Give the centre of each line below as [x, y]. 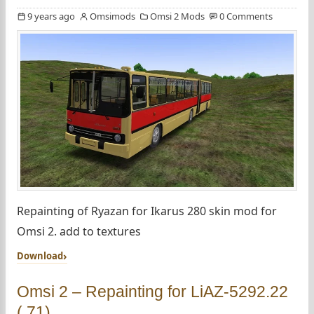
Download [40, 256]
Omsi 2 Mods [177, 16]
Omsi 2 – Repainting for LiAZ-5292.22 [152, 292]
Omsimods [112, 16]
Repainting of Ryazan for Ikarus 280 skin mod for [147, 211]
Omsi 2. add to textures [79, 232]
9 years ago [51, 16]
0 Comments [246, 16]
